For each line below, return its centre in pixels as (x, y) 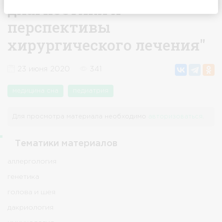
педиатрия (91, 91)
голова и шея (31, 192)
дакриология (30, 208)
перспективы (59, 27)
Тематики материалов (66, 144)
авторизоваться (175, 117)
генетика (23, 177)
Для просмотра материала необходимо (80, 117)
